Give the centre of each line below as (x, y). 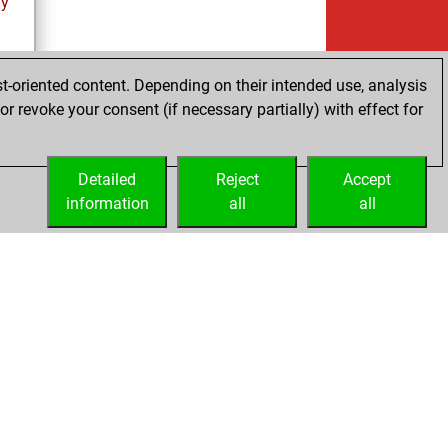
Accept (367, 179)
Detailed (107, 179)
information (107, 203)
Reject (237, 179)
